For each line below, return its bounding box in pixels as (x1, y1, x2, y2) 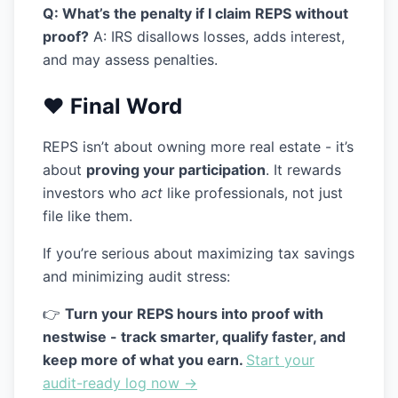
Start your (246, 351, 314, 369)
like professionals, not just (163, 184, 343, 202)
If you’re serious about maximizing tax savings (43, 244, 354, 262)
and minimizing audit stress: (43, 267, 230, 285)
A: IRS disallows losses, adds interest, (89, 28, 345, 45)
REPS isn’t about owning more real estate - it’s (43, 138, 354, 155)
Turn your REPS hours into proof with (65, 305, 323, 322)
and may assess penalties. (43, 51, 218, 68)
